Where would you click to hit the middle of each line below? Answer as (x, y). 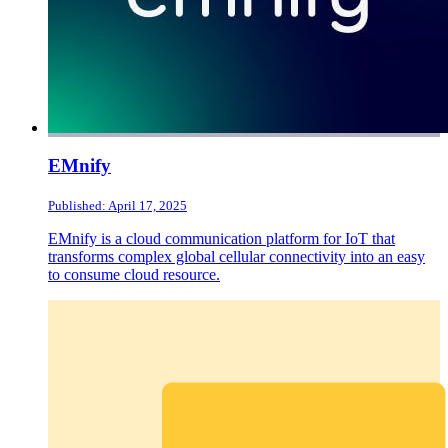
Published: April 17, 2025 (117, 206)
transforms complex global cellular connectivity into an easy (236, 257)
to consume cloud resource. (134, 275)
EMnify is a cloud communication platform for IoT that (221, 239)
